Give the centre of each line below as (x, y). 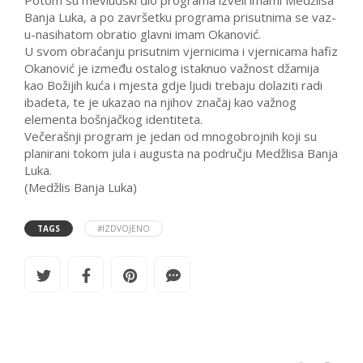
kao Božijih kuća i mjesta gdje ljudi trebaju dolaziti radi (173, 85)
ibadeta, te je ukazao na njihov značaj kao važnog (160, 102)
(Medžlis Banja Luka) (81, 188)
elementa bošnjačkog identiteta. (113, 120)
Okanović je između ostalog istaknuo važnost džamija (172, 68)
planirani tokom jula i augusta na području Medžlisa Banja (181, 154)
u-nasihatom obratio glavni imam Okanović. (143, 34)
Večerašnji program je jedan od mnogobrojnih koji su (171, 137)
